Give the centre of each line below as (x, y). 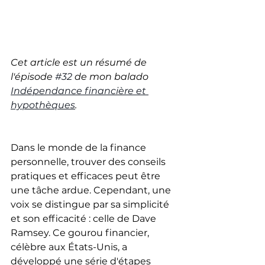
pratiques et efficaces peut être (87, 176)
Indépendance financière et (80, 91)
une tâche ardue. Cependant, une (92, 190)
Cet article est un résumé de (80, 63)
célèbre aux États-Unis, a (70, 247)
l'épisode (33, 77)
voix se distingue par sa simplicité (91, 205)
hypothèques (43, 105)
